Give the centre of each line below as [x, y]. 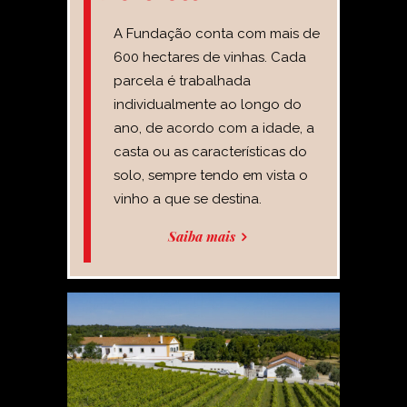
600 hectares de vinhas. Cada [210, 57]
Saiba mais [203, 236]
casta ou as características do [210, 152]
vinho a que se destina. [188, 199]
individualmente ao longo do [208, 104]
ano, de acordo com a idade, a [214, 128]
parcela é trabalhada [182, 81]
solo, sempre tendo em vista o [211, 175]
